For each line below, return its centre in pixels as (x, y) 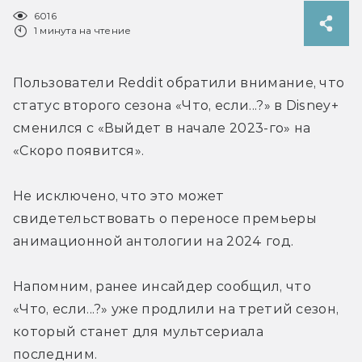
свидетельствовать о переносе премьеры (165, 218)
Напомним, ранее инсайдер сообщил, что (162, 286)
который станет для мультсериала (138, 331)
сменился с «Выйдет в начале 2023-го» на (162, 128)
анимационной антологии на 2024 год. (154, 241)
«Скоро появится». (79, 150)
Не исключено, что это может (119, 196)
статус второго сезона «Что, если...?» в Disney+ (176, 105)
